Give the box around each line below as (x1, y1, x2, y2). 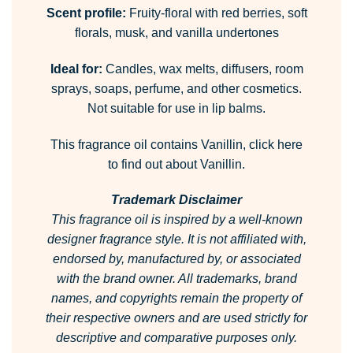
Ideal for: (50, 61, 102, 76)
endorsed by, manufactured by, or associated (52, 252, 301, 266)
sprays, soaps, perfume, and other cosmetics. (51, 81, 302, 95)
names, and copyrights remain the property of (51, 292, 302, 306)
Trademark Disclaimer (111, 193, 242, 207)
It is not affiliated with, (187, 232, 307, 247)
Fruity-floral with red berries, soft (125, 6, 307, 20)
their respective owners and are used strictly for (46, 311, 307, 325)
